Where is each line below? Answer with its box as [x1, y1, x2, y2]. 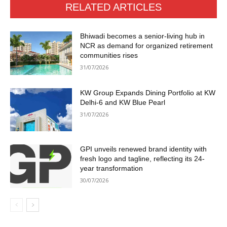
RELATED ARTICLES [65, 2, 162, 13]
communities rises [80, 51, 138, 60]
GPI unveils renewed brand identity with [80, 145, 207, 154]
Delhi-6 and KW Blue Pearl [80, 98, 166, 106]
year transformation [80, 164, 143, 173]
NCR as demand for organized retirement [80, 42, 213, 50]
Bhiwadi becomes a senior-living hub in [80, 32, 205, 41]
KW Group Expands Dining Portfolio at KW [80, 88, 216, 97]
